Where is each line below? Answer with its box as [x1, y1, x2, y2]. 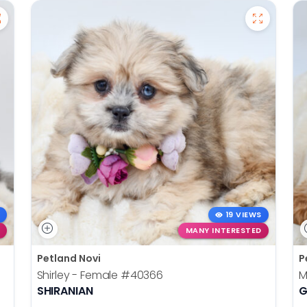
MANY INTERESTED [185, 225, 262, 236]
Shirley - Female [36, 267, 121, 283]
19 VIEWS [225, 210, 262, 221]
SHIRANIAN [36, 282, 93, 299]
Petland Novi [36, 251, 101, 265]
